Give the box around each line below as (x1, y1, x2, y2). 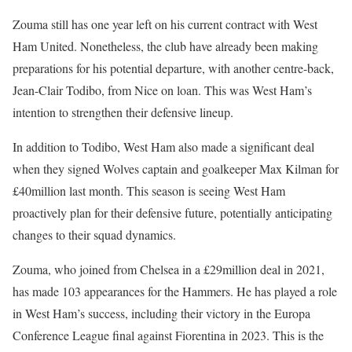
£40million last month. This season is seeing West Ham (13, 182, 285, 200)
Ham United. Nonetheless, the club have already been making (13, 38, 318, 55)
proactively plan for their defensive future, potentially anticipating (13, 204, 332, 222)
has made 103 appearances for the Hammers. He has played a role (13, 283, 337, 300)
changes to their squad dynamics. (13, 226, 176, 244)
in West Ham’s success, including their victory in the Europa (13, 305, 310, 322)
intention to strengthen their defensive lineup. (13, 104, 233, 121)
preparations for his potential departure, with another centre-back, (13, 60, 334, 77)
